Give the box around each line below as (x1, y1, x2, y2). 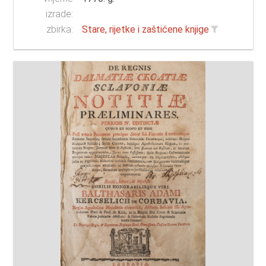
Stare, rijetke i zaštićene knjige (82, 24, 210, 36)
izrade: (46, 8, 74, 20)
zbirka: (46, 24, 74, 36)
